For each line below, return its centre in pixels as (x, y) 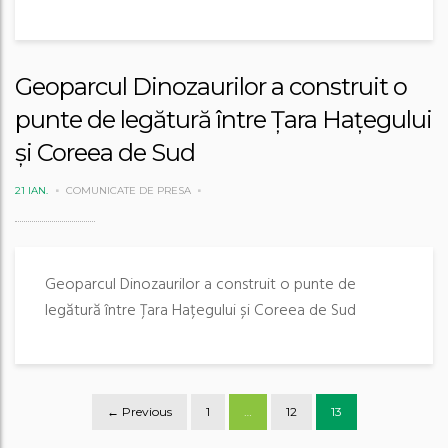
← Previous (139, 411)
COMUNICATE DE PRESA (128, 190)
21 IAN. (31, 190)
